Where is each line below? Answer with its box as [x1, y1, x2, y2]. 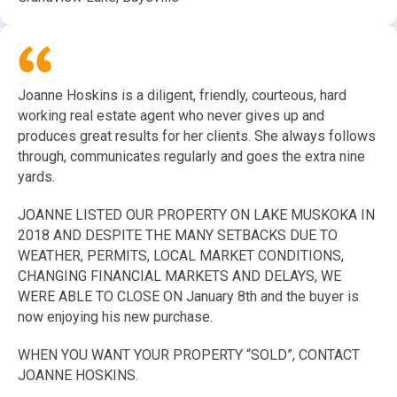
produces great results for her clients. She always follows [18, 128, 376, 145]
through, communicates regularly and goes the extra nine [18, 148, 365, 166]
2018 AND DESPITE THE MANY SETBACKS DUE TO [18, 227, 338, 245]
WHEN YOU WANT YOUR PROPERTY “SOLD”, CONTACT [18, 346, 360, 364]
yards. [18, 168, 55, 186]
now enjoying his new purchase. [18, 308, 213, 326]
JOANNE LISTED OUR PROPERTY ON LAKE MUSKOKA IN [18, 206, 375, 224]
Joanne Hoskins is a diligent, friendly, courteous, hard [18, 87, 346, 105]
